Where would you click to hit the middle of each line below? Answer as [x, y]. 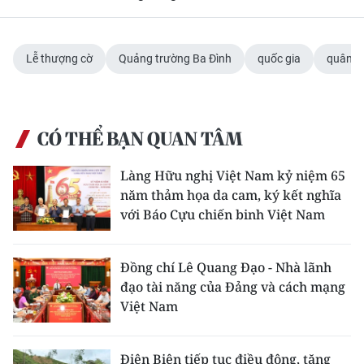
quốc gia [279, 58]
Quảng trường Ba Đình [175, 58]
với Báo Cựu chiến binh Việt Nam [223, 214]
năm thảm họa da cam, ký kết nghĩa [231, 195]
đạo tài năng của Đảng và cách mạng [233, 286]
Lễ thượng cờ [59, 58]
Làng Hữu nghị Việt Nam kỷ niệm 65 [233, 175]
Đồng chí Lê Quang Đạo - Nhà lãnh [226, 267]
